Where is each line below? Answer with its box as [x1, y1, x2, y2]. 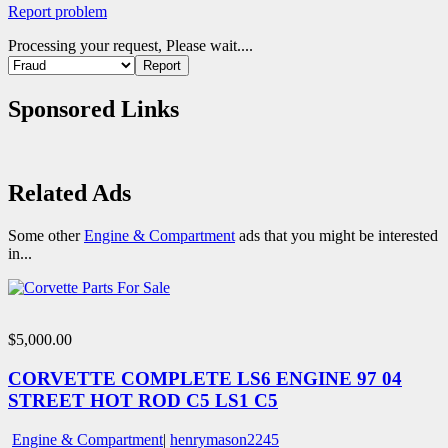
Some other [8, 227, 84, 245]
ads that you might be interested [235, 227, 438, 245]
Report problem [8, 2, 107, 20]
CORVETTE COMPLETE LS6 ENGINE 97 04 [8, 368, 402, 390]
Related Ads [8, 180, 131, 207]
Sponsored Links [8, 95, 179, 122]
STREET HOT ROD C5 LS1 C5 [8, 390, 278, 412]
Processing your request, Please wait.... [8, 36, 253, 54]
